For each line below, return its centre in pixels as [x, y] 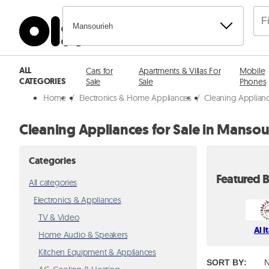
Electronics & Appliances [77, 200]
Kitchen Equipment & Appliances [97, 252]
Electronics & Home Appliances [135, 98]
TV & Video [59, 217]
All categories [53, 183]
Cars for [99, 71]
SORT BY [225, 262]
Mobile [252, 71]
